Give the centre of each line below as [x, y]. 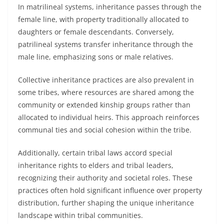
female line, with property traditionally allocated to [103, 19]
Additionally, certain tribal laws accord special [95, 153]
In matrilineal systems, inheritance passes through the [110, 7]
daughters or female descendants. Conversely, [96, 32]
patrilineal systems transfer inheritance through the [105, 44]
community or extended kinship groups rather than [104, 105]
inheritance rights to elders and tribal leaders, [96, 165]
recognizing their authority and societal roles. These [105, 178]
